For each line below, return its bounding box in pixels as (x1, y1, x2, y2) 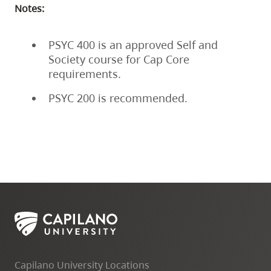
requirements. (48, 66, 121, 81)
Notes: (15, 1, 44, 15)
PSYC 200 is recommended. (48, 90, 188, 105)
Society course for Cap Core (48, 51, 189, 67)
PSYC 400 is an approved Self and (48, 37, 218, 52)
